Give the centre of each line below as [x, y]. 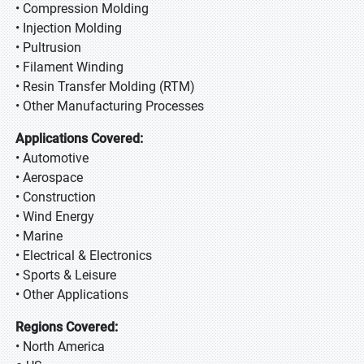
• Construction [56, 197]
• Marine [39, 236]
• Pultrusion [48, 48]
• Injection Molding [69, 28]
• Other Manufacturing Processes [110, 106]
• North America [60, 347]
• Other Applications [72, 295]
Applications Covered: [79, 139]
